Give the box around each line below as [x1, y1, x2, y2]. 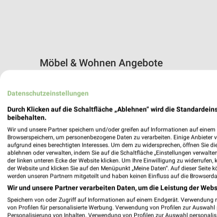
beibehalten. [7, 113, 46, 122]
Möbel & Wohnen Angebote [40, 57, 163, 69]
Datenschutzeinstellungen [7, 89, 89, 97]
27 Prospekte [40, 77, 82, 86]
